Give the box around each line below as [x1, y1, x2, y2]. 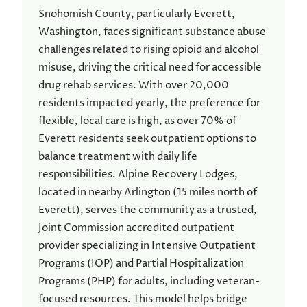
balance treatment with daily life [38, 149, 197, 164]
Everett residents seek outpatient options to [38, 132, 256, 146]
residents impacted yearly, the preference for [38, 96, 260, 110]
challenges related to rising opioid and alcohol [38, 42, 259, 57]
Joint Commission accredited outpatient [38, 221, 234, 235]
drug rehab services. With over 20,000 [38, 78, 229, 93]
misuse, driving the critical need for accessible [38, 60, 262, 75]
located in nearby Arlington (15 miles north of [38, 185, 257, 199]
